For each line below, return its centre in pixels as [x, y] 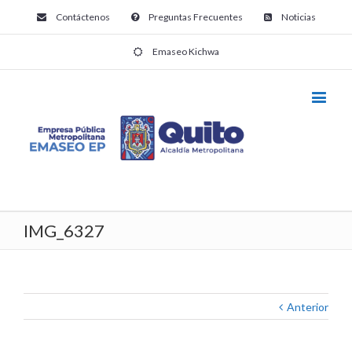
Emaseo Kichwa [186, 51]
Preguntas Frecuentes [195, 17]
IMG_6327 [64, 231]
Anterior [308, 307]
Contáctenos [82, 17]
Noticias [298, 17]
